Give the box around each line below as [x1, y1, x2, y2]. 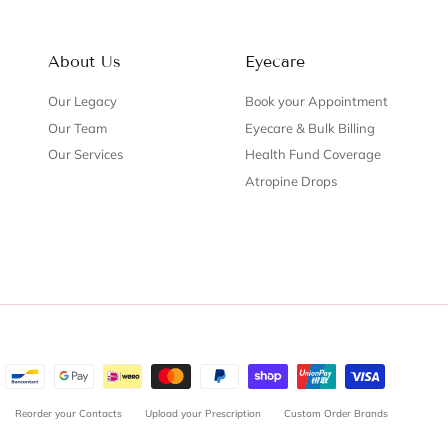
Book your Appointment [245, 93, 388, 110]
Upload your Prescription [145, 407, 261, 421]
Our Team [48, 119, 107, 136]
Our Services [48, 146, 123, 163]
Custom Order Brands [284, 407, 388, 421]
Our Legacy [48, 93, 117, 110]
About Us [48, 52, 121, 72]
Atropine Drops [245, 172, 337, 189]
